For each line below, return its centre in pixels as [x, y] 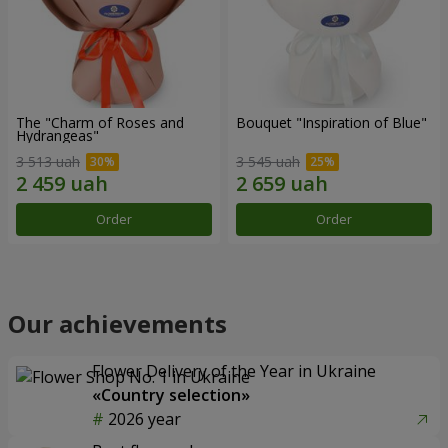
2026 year [144, 418]
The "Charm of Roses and [100, 123]
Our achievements [117, 323]
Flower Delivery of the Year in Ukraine [234, 370]
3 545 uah [268, 161]
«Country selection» [171, 394]
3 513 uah [48, 161]
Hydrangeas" [57, 136]
